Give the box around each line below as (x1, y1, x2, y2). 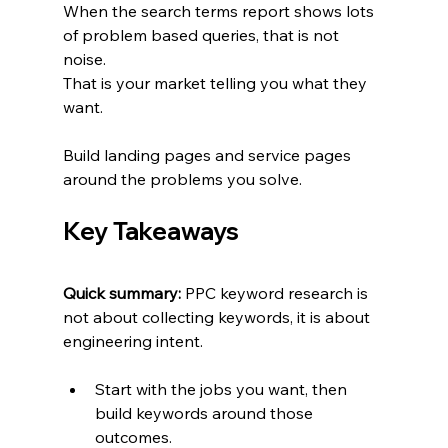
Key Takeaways (62, 215, 239, 246)
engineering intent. (62, 330, 203, 351)
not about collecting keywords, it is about (62, 306, 374, 327)
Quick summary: (62, 282, 181, 303)
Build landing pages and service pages (62, 144, 355, 165)
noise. (62, 48, 106, 69)
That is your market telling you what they (62, 72, 371, 93)
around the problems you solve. (62, 168, 302, 189)
